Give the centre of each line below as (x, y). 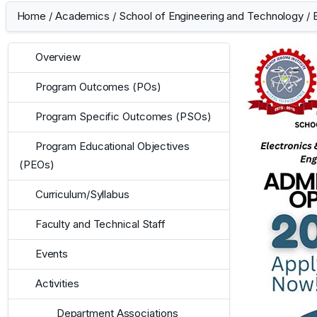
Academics (82, 16)
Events (52, 254)
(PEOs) (37, 165)
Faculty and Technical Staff (100, 224)
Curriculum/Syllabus (82, 195)
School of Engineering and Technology (211, 16)
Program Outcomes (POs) (98, 87)
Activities (57, 284)
